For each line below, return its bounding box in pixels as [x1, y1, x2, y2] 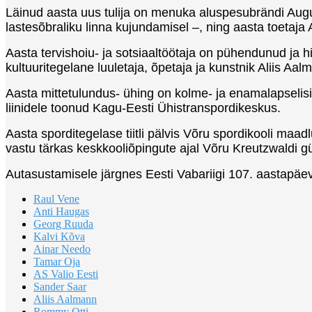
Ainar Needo [33, 242, 91, 255]
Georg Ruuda [33, 217, 93, 230]
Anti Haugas [33, 205, 89, 217]
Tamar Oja [33, 255, 80, 267]
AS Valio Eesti [33, 267, 98, 280]
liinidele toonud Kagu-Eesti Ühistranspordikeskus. [6, 100, 281, 115]
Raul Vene [33, 192, 79, 205]
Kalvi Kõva [33, 230, 85, 242]
